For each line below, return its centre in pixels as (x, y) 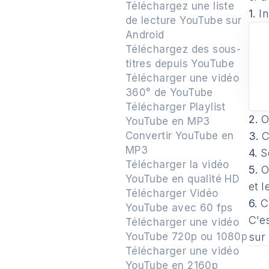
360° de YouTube (169, 92)
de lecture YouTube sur (183, 20)
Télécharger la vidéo (177, 165)
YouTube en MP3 (168, 121)
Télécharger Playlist (175, 107)
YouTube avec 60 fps (179, 208)
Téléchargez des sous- (183, 49)
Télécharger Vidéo (172, 193)
